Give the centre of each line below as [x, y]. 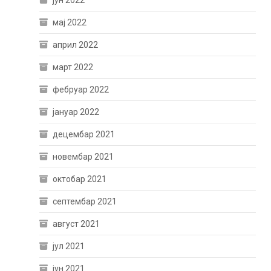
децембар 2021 [84, 135]
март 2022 [73, 67]
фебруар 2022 [81, 90]
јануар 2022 [76, 112]
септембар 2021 [85, 202]
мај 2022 [70, 23]
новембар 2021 [83, 157]
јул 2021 [69, 247]
